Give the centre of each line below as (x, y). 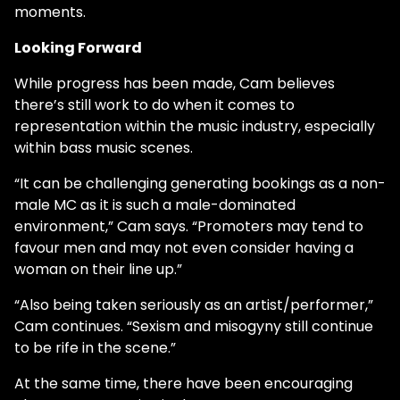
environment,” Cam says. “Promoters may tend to (189, 227)
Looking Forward (78, 48)
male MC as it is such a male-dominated (155, 205)
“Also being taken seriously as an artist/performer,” (194, 305)
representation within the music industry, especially (195, 127)
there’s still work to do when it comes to (154, 105)
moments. (50, 12)
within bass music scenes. (104, 148)
